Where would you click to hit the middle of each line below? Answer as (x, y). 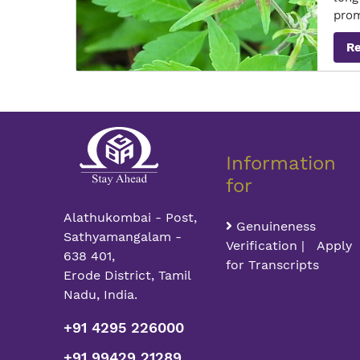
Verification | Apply (288, 245)
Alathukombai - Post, (131, 217)
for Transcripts (272, 265)
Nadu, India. (101, 295)
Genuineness (274, 226)
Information (280, 163)
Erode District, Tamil (127, 275)
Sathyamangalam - (123, 237)
